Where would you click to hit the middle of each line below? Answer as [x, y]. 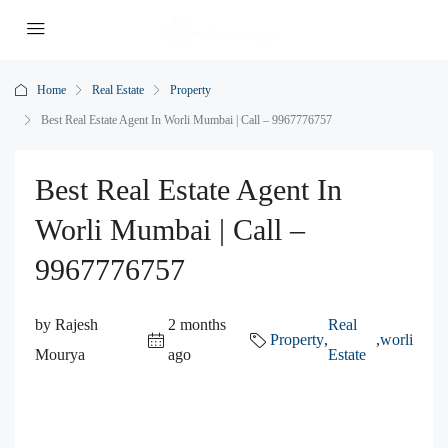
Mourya [60, 354]
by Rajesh [66, 324]
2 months [196, 324]
